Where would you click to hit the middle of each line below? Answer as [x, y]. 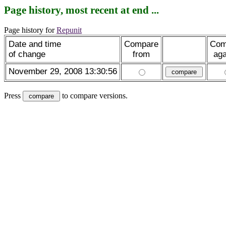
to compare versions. [94, 95]
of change [27, 54]
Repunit [69, 30]
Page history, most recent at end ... [81, 10]
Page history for [30, 30]
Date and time [35, 44]
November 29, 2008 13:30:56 [63, 71]
